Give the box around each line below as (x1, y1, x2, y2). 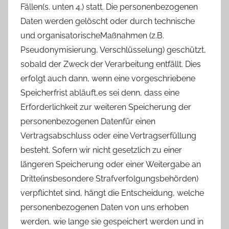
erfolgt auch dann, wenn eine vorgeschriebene (20, 73, 195, 83)
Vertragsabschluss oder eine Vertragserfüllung (20, 130, 196, 141)
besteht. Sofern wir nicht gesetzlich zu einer (20, 145, 182, 155)
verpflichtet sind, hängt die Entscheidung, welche (20, 188, 204, 198)
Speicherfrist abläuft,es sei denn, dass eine (20, 87, 179, 98)
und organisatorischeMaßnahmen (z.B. (20, 30, 164, 40)
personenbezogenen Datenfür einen (20, 116, 155, 126)
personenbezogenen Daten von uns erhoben (20, 202, 189, 212)
